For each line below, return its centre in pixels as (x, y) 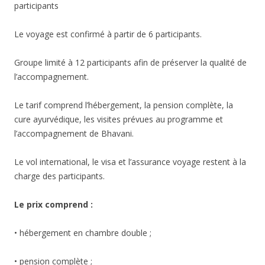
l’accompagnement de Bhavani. (74, 134)
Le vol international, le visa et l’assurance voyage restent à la (130, 162)
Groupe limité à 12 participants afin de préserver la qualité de (130, 63)
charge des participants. (59, 176)
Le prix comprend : (54, 205)
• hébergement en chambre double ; (83, 233)
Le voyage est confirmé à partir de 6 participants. (108, 34)
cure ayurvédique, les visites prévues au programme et (119, 119)
